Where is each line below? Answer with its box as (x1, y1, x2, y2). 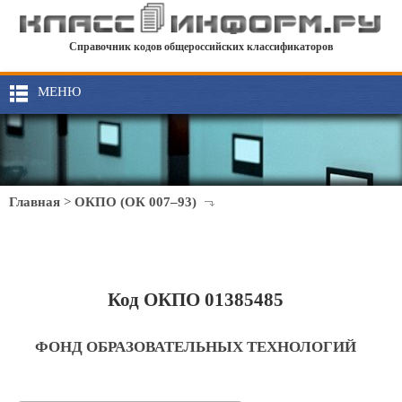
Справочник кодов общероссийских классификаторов (69, 40, 333, 54)
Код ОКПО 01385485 (108, 289, 284, 310)
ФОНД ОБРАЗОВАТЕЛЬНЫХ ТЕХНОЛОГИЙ (35, 338, 357, 355)
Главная (9, 195, 60, 209)
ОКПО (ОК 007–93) (74, 195, 197, 209)
